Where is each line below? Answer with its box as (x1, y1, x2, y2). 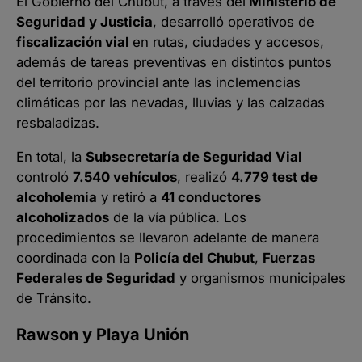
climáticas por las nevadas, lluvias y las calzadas (16, 94, 325, 111)
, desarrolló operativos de (153, 13, 314, 30)
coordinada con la (16, 249, 134, 266)
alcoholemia (16, 188, 97, 205)
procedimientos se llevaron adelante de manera (16, 229, 319, 246)
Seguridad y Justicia (16, 13, 153, 30)
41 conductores (161, 188, 261, 205)
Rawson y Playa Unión (16, 324, 189, 344)
